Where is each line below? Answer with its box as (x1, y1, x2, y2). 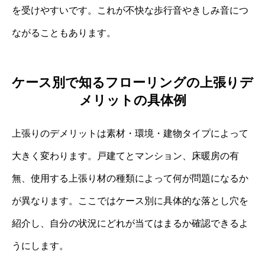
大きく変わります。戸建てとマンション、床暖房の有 (12, 151, 239, 161)
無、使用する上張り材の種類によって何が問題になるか (12, 173, 248, 184)
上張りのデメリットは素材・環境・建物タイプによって (12, 128, 248, 139)
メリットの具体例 (79, 93, 186, 108)
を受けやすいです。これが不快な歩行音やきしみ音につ (12, 5, 248, 15)
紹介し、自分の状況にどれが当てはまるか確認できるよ (12, 218, 248, 229)
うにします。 (12, 241, 69, 251)
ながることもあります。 (12, 27, 116, 38)
